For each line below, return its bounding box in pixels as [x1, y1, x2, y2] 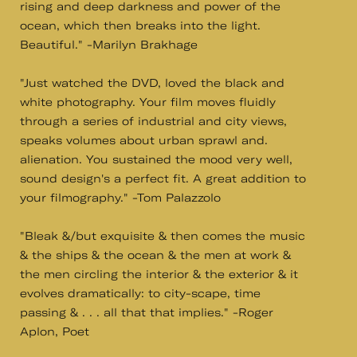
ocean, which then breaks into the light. [20, 18, 261, 33]
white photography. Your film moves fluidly [20, 95, 276, 109]
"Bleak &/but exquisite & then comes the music [20, 229, 305, 243]
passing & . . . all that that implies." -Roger [20, 305, 273, 320]
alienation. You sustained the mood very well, [20, 152, 292, 167]
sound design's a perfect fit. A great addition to [20, 171, 306, 186]
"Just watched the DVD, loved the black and [20, 76, 284, 90]
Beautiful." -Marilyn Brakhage [20, 37, 198, 52]
